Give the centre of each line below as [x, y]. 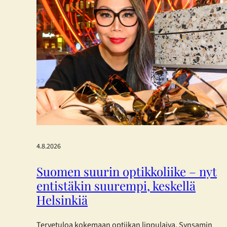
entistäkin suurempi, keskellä [116, 186]
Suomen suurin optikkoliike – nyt [127, 172]
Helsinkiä [62, 200]
